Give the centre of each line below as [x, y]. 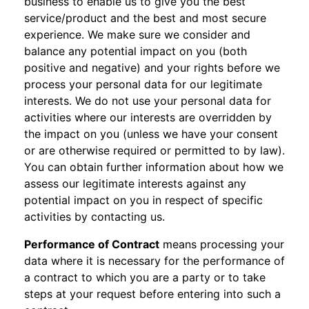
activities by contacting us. [94, 217]
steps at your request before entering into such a [152, 294]
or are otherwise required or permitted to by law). [154, 150]
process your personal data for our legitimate [143, 84]
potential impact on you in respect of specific [143, 200]
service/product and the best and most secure [145, 18]
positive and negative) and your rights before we [152, 68]
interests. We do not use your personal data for [148, 101]
